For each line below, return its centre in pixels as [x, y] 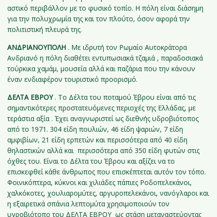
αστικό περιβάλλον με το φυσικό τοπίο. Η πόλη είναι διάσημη [105, 8]
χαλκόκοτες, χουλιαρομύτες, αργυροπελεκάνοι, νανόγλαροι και [108, 193]
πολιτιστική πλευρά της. [45, 29]
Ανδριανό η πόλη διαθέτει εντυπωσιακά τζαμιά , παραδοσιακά [105, 58]
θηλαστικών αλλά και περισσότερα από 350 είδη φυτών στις [103, 150]
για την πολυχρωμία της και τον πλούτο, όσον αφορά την [99, 19]
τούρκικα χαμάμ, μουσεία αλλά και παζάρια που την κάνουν [101, 69]
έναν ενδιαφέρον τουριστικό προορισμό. [72, 79]
